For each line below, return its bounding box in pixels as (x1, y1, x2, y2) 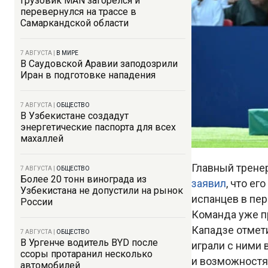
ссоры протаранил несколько (20, 248, 153, 260)
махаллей (20, 133, 63, 144)
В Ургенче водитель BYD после (20, 237, 158, 248)
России (20, 196, 53, 208)
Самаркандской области (20, 17, 129, 29)
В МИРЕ (56, 50, 78, 56)
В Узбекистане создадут (20, 110, 129, 121)
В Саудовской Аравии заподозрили (20, 58, 178, 69)
